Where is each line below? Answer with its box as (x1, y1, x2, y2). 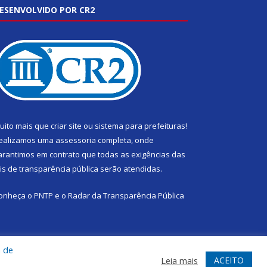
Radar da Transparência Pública (68, 190, 184, 201)
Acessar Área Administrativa (14, 253, 116, 264)
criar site (51, 120, 82, 132)
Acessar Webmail (125, 253, 188, 264)
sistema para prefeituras (95, 120, 185, 132)
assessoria (55, 135, 96, 146)
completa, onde (96, 135, 154, 146)
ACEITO (214, 254, 244, 266)
